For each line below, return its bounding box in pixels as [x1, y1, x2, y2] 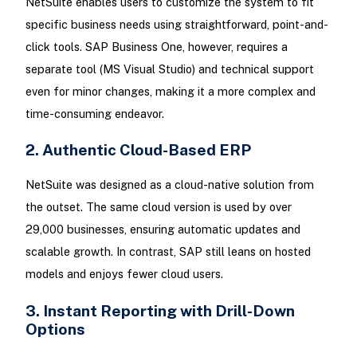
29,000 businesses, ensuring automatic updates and [25, 222, 300, 237]
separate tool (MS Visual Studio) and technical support [25, 62, 314, 76]
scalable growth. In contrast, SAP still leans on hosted [25, 245, 311, 259]
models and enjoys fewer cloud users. [25, 267, 223, 281]
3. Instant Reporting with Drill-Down [25, 300, 295, 320]
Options [25, 319, 85, 338]
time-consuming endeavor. [25, 107, 164, 121]
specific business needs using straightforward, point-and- [25, 18, 328, 32]
